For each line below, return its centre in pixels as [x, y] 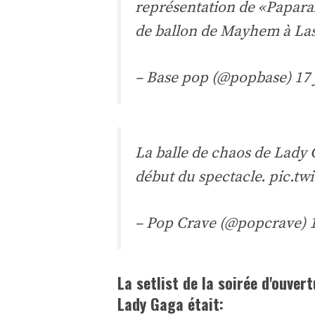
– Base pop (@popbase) [215, 78]
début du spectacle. [202, 176]
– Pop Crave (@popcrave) [222, 224]
